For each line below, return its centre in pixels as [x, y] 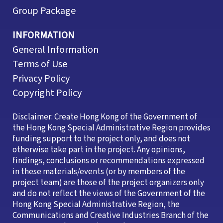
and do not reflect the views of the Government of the [109, 194]
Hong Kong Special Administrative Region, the [96, 205]
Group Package [44, 11]
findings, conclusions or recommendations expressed [109, 161]
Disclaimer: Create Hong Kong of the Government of [105, 117]
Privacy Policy [41, 79]
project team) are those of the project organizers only [108, 183]
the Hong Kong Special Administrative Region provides [111, 128]
